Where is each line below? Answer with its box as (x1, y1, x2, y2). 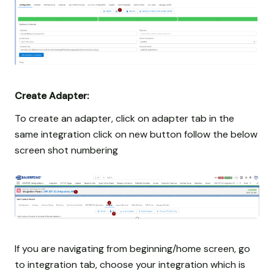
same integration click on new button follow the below (15, 128, 257, 141)
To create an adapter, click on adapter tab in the (15, 112, 234, 125)
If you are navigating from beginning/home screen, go (15, 242, 250, 255)
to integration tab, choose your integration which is (15, 257, 245, 271)
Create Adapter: (15, 89, 89, 103)
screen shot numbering (15, 144, 118, 157)
